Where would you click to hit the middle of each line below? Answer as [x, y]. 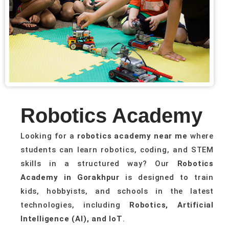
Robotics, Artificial [167, 205]
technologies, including [71, 205]
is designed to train [167, 177]
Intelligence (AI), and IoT [72, 219]
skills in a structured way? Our [99, 164]
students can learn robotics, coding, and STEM [117, 150]
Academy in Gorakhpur [70, 177]
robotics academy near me [131, 136]
